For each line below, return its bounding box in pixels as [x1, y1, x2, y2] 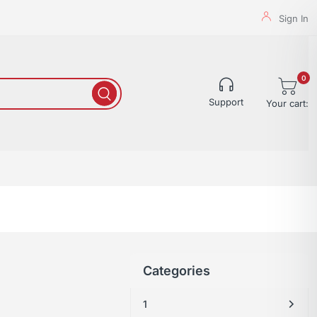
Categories [143, 263, 211, 279]
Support [209, 96, 243, 108]
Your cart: [266, 97, 309, 109]
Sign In [279, 13, 309, 24]
